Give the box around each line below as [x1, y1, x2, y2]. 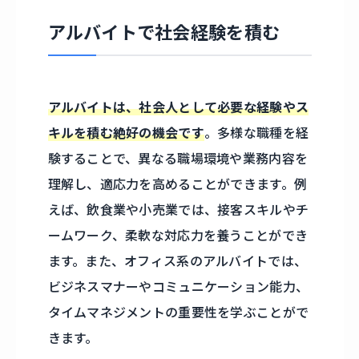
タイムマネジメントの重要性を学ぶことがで [47, 305, 309, 321]
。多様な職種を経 [204, 125, 309, 142]
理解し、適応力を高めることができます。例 [47, 176, 308, 193]
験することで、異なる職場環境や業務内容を [47, 151, 309, 167]
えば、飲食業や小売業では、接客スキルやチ [47, 202, 309, 219]
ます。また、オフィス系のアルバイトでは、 [47, 253, 308, 270]
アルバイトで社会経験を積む [47, 22, 280, 43]
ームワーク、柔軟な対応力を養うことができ [47, 228, 309, 244]
